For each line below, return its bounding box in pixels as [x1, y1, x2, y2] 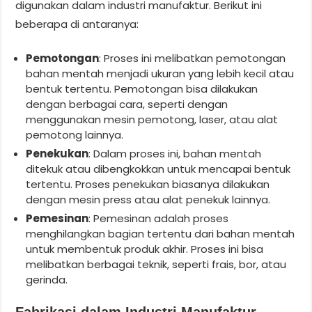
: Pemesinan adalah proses [88, 210, 229, 226]
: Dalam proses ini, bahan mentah [88, 146, 262, 161]
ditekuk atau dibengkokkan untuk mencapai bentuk [26, 161, 291, 176]
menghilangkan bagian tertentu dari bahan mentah [26, 226, 295, 241]
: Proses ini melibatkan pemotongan [99, 50, 286, 65]
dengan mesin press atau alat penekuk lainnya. [26, 192, 271, 207]
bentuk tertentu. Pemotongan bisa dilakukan [26, 81, 258, 96]
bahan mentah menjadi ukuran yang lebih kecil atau [26, 65, 295, 81]
